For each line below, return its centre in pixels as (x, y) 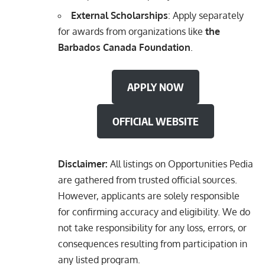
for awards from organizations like (132, 31)
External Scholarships (119, 15)
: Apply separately (206, 15)
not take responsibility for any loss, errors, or (152, 227)
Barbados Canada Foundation (124, 47)
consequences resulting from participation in (153, 243)
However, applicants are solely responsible (149, 195)
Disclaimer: (83, 164)
